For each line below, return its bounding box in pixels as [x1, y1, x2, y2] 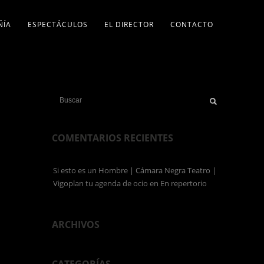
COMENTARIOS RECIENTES [52, 131, 173, 144]
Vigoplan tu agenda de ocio [53, 178, 148, 189]
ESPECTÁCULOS [27, 19, 88, 29]
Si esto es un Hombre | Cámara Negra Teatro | [53, 165, 216, 176]
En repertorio [160, 178, 207, 189]
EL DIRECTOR [104, 19, 154, 29]
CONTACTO [170, 19, 213, 29]
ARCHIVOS [52, 218, 100, 231]
